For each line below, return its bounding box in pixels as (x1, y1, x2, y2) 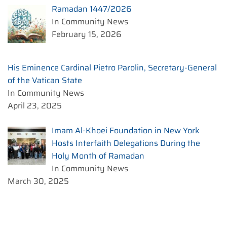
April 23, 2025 (8, 99, 62, 112)
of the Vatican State (8, 74, 82, 87)
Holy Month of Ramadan (52, 149, 144, 163)
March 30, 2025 (8, 175, 69, 188)
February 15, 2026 (52, 28, 122, 41)
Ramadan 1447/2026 (52, 3, 132, 16)
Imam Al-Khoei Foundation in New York (52, 124, 200, 137)
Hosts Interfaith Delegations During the (52, 137, 200, 150)
